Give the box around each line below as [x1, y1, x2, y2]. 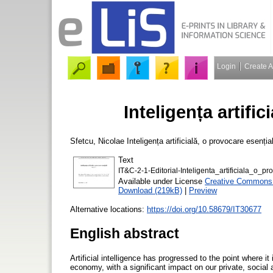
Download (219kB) [118, 185, 182, 195]
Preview [189, 185, 217, 195]
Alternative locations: [70, 204, 147, 214]
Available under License [118, 176, 205, 186]
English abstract [70, 225, 179, 241]
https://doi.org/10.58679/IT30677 [147, 204, 261, 214]
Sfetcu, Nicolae [70, 136, 124, 146]
